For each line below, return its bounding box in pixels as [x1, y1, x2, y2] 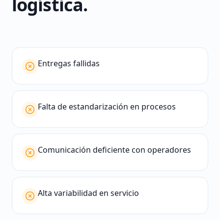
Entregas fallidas [38, 58, 100, 69]
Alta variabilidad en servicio [38, 188, 139, 198]
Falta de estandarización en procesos [38, 101, 176, 112]
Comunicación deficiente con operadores [38, 144, 191, 155]
